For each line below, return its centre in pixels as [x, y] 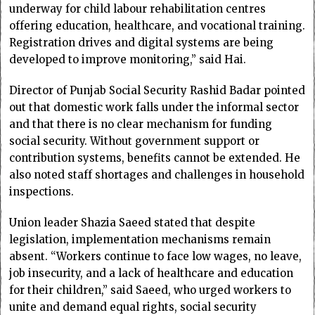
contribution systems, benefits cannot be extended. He [155, 157]
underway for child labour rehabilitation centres [138, 8]
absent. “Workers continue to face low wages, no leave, [156, 256]
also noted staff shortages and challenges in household [157, 174]
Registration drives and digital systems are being [142, 42]
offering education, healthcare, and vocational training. [157, 25]
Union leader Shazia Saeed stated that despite [133, 222]
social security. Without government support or [135, 141]
